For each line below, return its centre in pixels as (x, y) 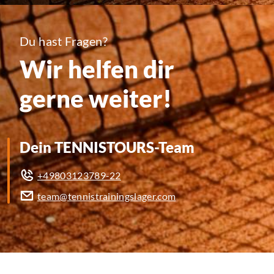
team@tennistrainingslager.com (107, 196)
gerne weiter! (96, 99)
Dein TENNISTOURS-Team (107, 147)
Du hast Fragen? (64, 41)
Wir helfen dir (97, 69)
